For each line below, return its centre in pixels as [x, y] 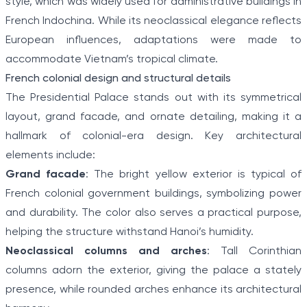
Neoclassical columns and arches [106, 251]
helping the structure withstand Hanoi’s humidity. [130, 232]
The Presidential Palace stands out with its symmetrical [153, 98]
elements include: [50, 156]
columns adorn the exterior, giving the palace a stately [153, 271]
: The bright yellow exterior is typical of [194, 175]
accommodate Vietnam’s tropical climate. [112, 60]
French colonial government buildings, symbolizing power [153, 194]
